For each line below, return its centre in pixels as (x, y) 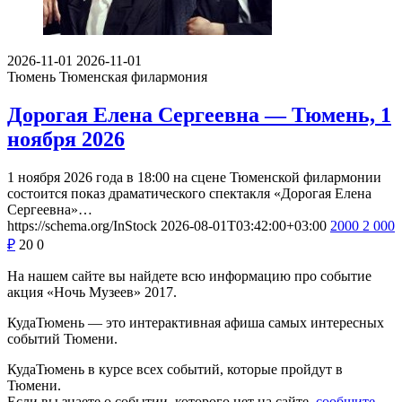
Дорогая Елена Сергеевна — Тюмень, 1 (199, 114)
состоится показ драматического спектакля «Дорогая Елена (189, 193)
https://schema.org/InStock (82, 225)
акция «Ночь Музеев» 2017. (92, 292)
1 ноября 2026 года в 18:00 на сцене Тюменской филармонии (194, 177)
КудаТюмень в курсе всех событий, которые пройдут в (175, 369)
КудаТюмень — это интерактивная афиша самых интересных (196, 322)
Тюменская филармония (133, 76)
